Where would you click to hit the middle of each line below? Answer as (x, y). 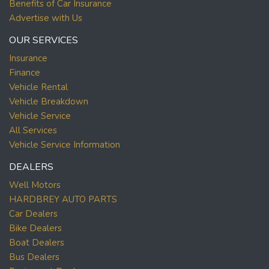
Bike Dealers (35, 228)
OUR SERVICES (44, 41)
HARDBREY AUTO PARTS (63, 200)
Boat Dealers (37, 243)
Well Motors (35, 185)
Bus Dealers (34, 257)
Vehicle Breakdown (49, 102)
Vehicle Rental (38, 87)
